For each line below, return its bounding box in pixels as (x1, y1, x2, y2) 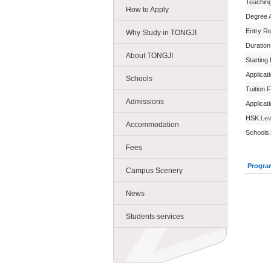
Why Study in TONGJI (126, 28, 197, 37)
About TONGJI (126, 51, 173, 60)
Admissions (126, 97, 164, 106)
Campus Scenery (126, 166, 183, 175)
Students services (126, 212, 184, 221)
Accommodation (126, 120, 179, 129)
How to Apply (126, 5, 169, 14)
